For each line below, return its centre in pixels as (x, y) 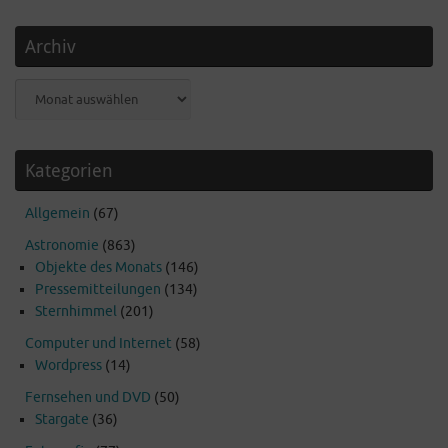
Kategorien (69, 169)
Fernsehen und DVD (88, 397)
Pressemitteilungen (98, 289)
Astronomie (62, 245)
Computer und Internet (98, 343)
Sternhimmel (76, 311)
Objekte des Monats (98, 267)
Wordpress (68, 365)
